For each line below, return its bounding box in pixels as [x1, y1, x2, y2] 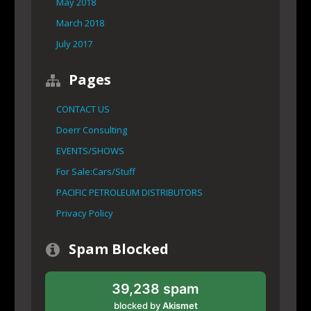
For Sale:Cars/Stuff [56, 165, 135, 178]
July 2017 [56, 37, 92, 51]
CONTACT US [56, 103, 110, 116]
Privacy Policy [56, 207, 113, 220]
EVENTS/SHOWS [56, 144, 124, 158]
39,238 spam [112, 280, 199, 298]
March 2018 [56, 17, 104, 30]
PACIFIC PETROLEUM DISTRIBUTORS [56, 186, 203, 199]
